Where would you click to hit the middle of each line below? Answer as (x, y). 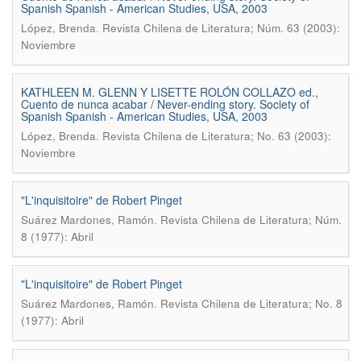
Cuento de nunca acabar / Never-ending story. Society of (165, 104)
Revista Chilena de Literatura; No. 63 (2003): (217, 136)
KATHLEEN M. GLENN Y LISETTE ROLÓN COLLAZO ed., (170, 92)
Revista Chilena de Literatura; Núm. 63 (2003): (221, 28)
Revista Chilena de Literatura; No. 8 (251, 303)
